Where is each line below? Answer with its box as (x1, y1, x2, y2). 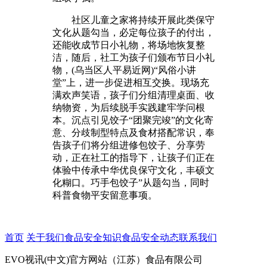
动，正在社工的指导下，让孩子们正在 (52, 152, 215, 163)
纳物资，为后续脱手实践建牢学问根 (52, 102, 205, 113)
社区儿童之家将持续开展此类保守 (52, 14, 215, 25)
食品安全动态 (122, 232, 179, 243)
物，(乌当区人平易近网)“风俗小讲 (52, 64, 196, 75)
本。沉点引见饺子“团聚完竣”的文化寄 (52, 114, 213, 125)
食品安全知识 (64, 232, 122, 243)
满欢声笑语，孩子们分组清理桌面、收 (52, 89, 215, 100)
